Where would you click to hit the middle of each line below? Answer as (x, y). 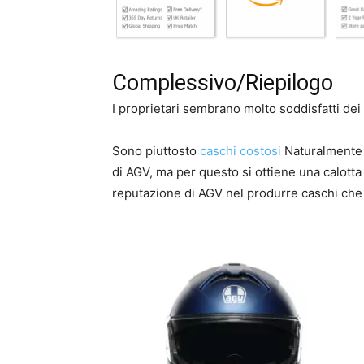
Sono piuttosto (156, 151)
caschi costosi (240, 151)
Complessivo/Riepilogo (223, 83)
